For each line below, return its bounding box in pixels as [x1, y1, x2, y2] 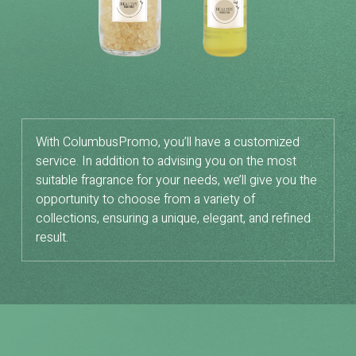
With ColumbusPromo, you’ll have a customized [36, 132, 300, 152]
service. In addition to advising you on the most [36, 151, 296, 171]
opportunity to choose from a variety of [36, 189, 255, 209]
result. [36, 227, 68, 247]
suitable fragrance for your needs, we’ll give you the [36, 170, 317, 190]
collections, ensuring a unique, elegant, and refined [36, 208, 311, 228]
